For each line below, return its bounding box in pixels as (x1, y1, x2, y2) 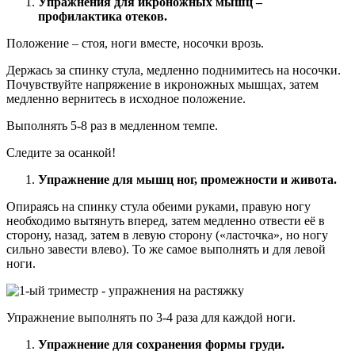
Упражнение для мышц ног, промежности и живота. (38, 172, 337, 186)
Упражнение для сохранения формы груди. (38, 337, 284, 351)
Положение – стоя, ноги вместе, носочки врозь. (6, 36, 264, 50)
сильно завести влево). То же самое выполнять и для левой (6, 242, 326, 256)
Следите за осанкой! (6, 145, 116, 159)
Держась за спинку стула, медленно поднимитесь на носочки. (6, 63, 341, 77)
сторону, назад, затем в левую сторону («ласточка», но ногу (6, 227, 328, 242)
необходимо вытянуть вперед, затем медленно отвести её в (6, 213, 325, 227)
